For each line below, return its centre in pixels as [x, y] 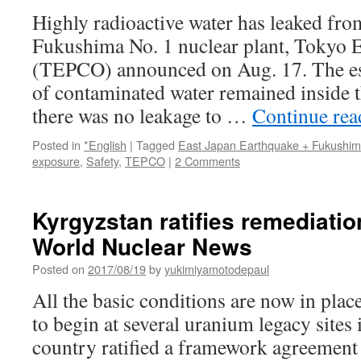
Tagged [156, 145]
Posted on [58, 269]
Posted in [56, 145]
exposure [56, 161]
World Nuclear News [142, 246]
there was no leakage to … [142, 115]
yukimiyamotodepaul [217, 269]
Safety [102, 161]
